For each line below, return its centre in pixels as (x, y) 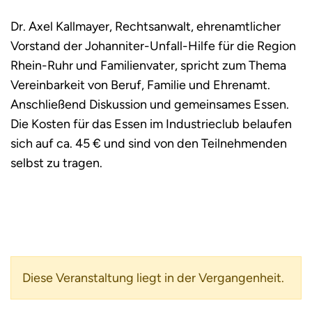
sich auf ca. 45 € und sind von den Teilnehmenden (149, 144)
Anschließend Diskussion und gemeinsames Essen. (150, 105)
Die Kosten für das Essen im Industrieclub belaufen (151, 124)
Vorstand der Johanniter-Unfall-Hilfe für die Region (153, 46)
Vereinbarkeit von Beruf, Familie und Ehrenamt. (140, 85)
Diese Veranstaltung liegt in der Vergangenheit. (153, 278)
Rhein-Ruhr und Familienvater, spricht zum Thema (148, 66)
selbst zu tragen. (56, 163)
